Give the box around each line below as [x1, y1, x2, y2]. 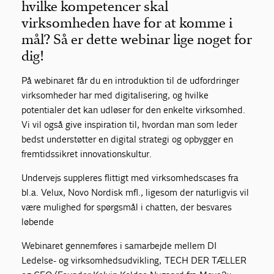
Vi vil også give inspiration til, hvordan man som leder [21, 119, 238, 130]
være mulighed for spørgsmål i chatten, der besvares [21, 201, 232, 213]
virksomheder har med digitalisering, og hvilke [21, 89, 209, 101]
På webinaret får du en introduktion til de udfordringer [21, 75, 240, 86]
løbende [21, 216, 54, 228]
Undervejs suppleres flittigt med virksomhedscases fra [21, 172, 239, 183]
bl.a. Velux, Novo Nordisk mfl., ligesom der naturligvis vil [21, 187, 250, 198]
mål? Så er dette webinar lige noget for [21, 31, 253, 48]
